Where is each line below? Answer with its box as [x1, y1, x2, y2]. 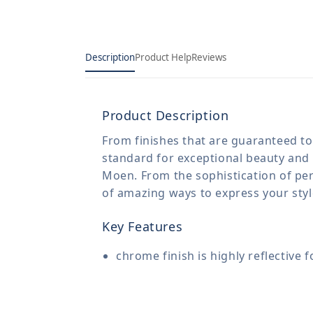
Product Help [135, 51, 191, 64]
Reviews [191, 51, 226, 64]
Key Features [102, 218, 183, 235]
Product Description [102, 107, 229, 124]
